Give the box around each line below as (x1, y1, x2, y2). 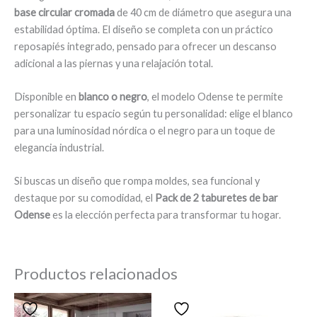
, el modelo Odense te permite (147, 90, 283, 103)
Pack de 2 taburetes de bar (155, 192, 278, 204)
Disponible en (14, 90, 79, 103)
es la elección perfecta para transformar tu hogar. (50, 209, 281, 221)
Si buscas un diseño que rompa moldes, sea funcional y (14, 175, 260, 188)
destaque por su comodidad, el (14, 192, 155, 204)
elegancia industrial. (14, 141, 104, 154)
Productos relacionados (14, 263, 178, 283)
